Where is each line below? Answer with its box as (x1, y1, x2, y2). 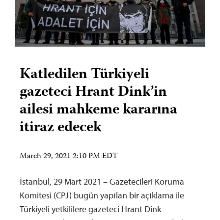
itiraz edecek (20, 115, 101, 140)
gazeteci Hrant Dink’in (20, 80, 167, 105)
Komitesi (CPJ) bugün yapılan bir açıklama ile (20, 189, 184, 201)
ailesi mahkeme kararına (20, 98, 177, 122)
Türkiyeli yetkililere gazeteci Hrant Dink (20, 203, 161, 215)
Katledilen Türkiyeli (20, 62, 149, 87)
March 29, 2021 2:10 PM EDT (20, 150, 118, 163)
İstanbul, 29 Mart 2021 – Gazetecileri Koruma (20, 175, 184, 187)
